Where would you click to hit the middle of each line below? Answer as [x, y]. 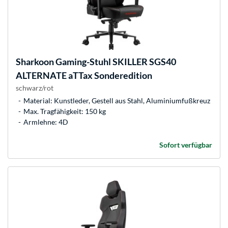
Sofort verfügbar [186, 145]
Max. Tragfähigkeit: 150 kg [65, 111]
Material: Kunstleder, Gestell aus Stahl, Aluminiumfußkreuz [117, 101]
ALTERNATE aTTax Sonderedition [84, 76]
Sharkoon [35, 62]
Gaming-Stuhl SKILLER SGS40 [115, 62]
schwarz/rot [35, 88]
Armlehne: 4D [46, 122]
